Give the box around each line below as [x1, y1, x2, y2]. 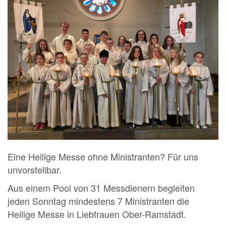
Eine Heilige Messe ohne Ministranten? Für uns [8, 150, 198, 163]
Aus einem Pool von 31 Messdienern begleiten [8, 181, 195, 195]
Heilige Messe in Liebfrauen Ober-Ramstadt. [8, 207, 186, 221]
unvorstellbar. [8, 163, 62, 177]
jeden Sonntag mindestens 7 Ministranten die [8, 194, 189, 208]
